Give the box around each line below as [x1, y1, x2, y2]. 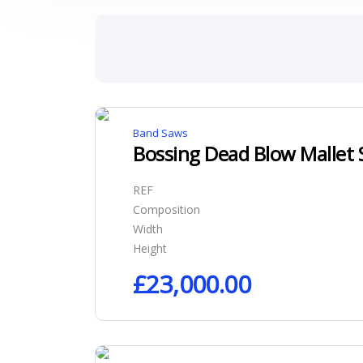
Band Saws [133, 126, 188, 140]
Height [133, 241, 167, 256]
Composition [133, 202, 200, 217]
